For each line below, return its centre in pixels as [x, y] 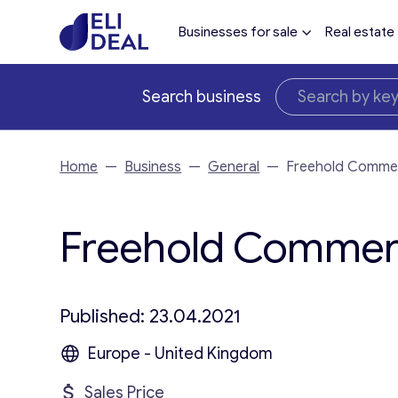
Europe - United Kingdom [181, 354]
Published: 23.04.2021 [151, 316]
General [234, 167]
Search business [202, 97]
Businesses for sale [238, 32]
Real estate [359, 32]
